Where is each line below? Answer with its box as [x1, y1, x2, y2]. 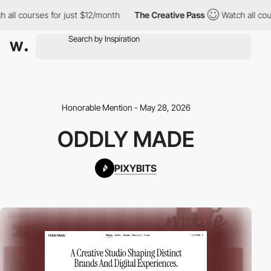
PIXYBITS [114, 162, 157, 174]
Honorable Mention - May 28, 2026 [61, 102, 191, 113]
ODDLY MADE [57, 126, 195, 152]
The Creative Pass [125, 10, 196, 20]
